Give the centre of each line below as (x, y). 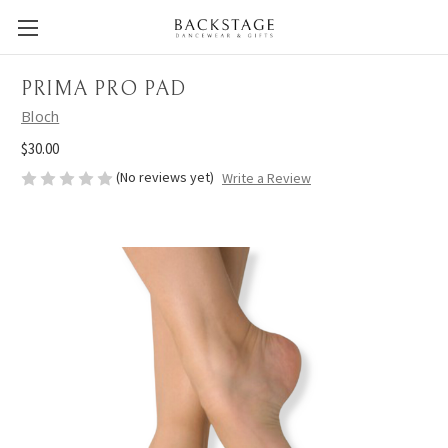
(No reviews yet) (165, 176)
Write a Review (266, 178)
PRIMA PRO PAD (104, 90)
